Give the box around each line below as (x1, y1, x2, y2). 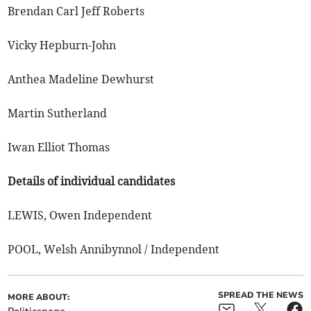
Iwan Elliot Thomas (8, 140, 110, 155)
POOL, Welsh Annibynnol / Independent (8, 242, 220, 257)
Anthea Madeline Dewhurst (8, 72, 155, 87)
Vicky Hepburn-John (8, 38, 117, 53)
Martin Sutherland (8, 106, 108, 121)
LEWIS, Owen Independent (8, 208, 153, 223)
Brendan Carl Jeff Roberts (8, 4, 145, 19)
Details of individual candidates (8, 174, 176, 189)
